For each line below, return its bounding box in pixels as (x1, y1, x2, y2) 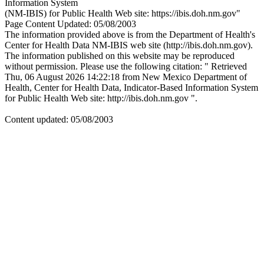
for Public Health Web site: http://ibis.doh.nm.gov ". (5, 93, 197, 104)
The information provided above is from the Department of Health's (5, 29, 255, 40)
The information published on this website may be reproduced (5, 51, 235, 61)
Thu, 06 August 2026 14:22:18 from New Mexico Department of (5, 72, 247, 82)
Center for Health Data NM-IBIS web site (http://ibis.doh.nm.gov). (5, 40, 253, 51)
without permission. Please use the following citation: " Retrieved (5, 61, 247, 72)
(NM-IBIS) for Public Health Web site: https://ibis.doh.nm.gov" (5, 8, 240, 19)
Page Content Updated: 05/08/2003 (5, 19, 136, 29)
